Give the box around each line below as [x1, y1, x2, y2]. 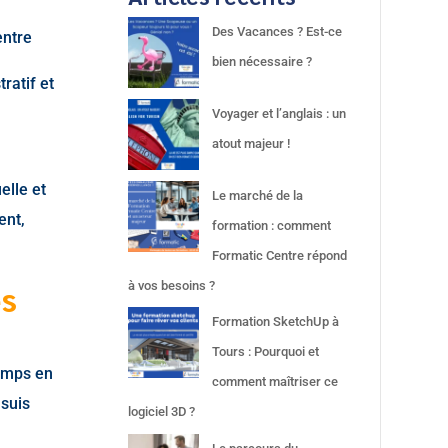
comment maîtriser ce [212, 374, 339, 390]
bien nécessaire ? [212, 53, 313, 69]
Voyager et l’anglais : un [212, 105, 347, 121]
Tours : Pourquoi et [212, 344, 320, 360]
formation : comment [212, 217, 332, 233]
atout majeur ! [212, 135, 291, 151]
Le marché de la [212, 187, 304, 203]
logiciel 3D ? [128, 404, 196, 420]
